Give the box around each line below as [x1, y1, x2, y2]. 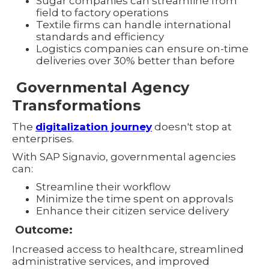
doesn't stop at [152, 120, 232, 133]
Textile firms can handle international [36, 18, 231, 31]
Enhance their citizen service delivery [36, 204, 229, 217]
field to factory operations [36, 6, 169, 19]
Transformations [12, 96, 141, 114]
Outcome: [12, 223, 73, 237]
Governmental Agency [12, 78, 189, 96]
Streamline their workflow [36, 180, 171, 193]
